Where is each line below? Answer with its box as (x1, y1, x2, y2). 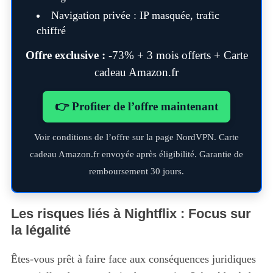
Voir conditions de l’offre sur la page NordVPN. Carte (34, 132, 239, 143)
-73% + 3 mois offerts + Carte (105, 49, 248, 62)
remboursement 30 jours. (89, 166, 184, 177)
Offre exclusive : (25, 49, 105, 62)
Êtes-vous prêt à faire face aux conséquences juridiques (10, 253, 256, 266)
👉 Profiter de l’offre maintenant (55, 100, 218, 113)
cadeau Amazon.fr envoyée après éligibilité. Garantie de (30, 149, 243, 160)
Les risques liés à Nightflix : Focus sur (10, 206, 251, 222)
